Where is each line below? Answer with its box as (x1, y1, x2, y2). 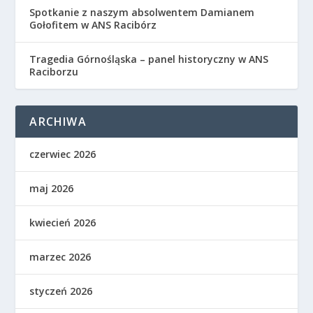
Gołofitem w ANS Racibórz (29, 18, 157, 32)
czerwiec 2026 (29, 147, 96, 161)
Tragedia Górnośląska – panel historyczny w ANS (29, 52, 269, 66)
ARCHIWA (29, 114, 87, 130)
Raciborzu (29, 65, 79, 79)
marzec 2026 (29, 250, 92, 264)
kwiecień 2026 (29, 216, 96, 230)
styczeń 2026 (29, 284, 93, 298)
